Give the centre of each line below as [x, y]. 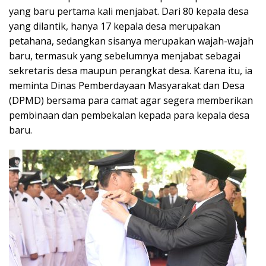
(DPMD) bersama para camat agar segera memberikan [131, 100]
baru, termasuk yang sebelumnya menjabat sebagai [125, 56]
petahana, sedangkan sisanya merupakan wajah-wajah [131, 41]
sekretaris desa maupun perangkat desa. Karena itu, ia [131, 70]
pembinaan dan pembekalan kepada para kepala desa [129, 115]
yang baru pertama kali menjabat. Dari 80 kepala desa [129, 11]
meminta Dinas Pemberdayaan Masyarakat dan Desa [127, 85]
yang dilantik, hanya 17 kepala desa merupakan [115, 26]
